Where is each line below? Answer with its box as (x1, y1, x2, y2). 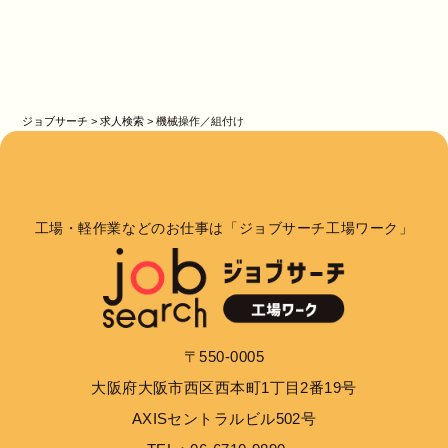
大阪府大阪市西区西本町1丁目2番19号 (91, 379, 357, 396)
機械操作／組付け (156, 115, 245, 128)
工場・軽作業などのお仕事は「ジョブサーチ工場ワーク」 (34, 219, 414, 236)
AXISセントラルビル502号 (131, 410, 317, 427)
